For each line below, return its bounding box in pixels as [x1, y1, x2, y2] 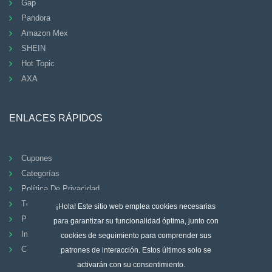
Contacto [21, 244, 53, 254]
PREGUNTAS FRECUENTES [21, 214, 126, 223]
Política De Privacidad [21, 183, 100, 193]
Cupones [21, 153, 52, 163]
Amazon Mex [21, 28, 68, 38]
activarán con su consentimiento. [77, 260, 188, 270]
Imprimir [21, 229, 50, 239]
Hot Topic [21, 58, 55, 68]
